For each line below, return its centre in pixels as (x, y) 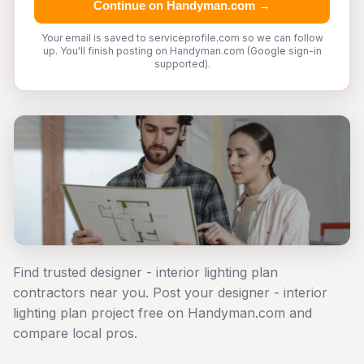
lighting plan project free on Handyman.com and (162, 313)
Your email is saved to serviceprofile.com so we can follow (182, 38)
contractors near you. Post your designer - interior (170, 292)
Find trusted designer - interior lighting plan (145, 272)
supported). (182, 64)
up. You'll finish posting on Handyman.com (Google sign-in (182, 51)
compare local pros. (75, 333)
